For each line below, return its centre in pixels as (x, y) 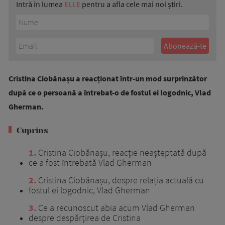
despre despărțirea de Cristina (85, 217)
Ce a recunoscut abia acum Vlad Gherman (116, 207)
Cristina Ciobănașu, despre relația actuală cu (120, 180)
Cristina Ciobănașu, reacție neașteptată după (121, 152)
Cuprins (32, 130)
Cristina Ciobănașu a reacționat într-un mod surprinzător (108, 78)
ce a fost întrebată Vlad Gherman (90, 162)
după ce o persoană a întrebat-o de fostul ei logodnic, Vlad (110, 92)
